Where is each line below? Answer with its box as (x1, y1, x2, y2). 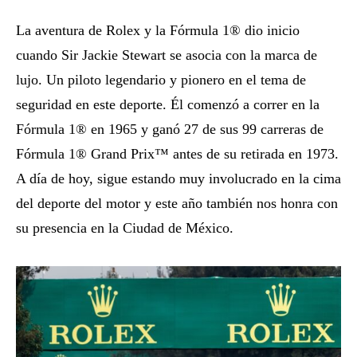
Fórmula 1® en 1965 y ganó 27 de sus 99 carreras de (16, 120, 324, 137)
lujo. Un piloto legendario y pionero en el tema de (16, 71, 306, 88)
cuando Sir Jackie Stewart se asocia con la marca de (16, 46, 317, 63)
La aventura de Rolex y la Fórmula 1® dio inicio (16, 22, 300, 38)
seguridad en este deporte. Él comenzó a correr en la (16, 96, 320, 112)
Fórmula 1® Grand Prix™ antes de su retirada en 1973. (16, 145, 339, 162)
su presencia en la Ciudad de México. (16, 219, 233, 236)
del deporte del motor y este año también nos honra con (16, 194, 338, 211)
